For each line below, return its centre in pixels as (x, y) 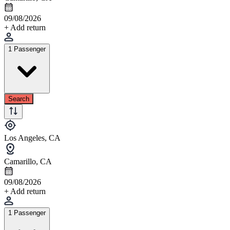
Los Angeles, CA (32, 138)
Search (19, 99)
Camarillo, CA (28, 161)
